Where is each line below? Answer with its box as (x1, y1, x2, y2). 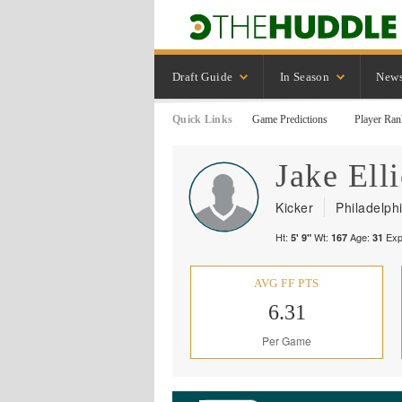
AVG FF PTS (254, 276, 319, 290)
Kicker (275, 198, 313, 216)
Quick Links (172, 113, 233, 126)
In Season (279, 69, 330, 83)
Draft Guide (172, 69, 233, 83)
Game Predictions (252, 113, 328, 126)
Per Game (262, 333, 311, 348)
